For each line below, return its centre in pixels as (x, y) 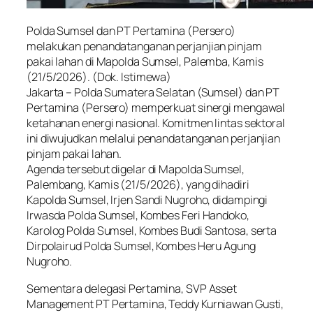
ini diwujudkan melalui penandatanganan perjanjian (154, 139)
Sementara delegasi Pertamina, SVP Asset (132, 288)
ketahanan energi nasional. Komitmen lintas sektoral (156, 123)
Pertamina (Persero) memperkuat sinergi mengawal (156, 108)
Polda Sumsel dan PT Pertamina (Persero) (131, 31)
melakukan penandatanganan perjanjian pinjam (144, 46)
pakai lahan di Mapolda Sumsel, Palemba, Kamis (145, 62)
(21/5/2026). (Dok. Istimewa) (99, 77)
